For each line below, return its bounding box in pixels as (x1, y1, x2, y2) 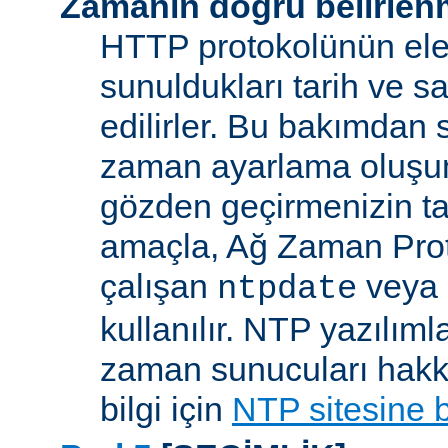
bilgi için (100, 390, 232, 429)
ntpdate (217, 270, 357, 309)
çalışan (100, 267, 217, 306)
